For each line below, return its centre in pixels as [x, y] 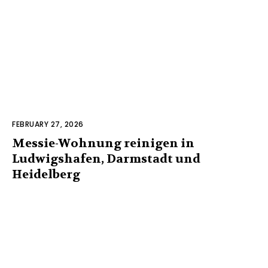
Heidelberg [46, 174]
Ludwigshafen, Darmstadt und [106, 159]
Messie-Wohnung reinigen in [103, 143]
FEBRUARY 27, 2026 [48, 124]
